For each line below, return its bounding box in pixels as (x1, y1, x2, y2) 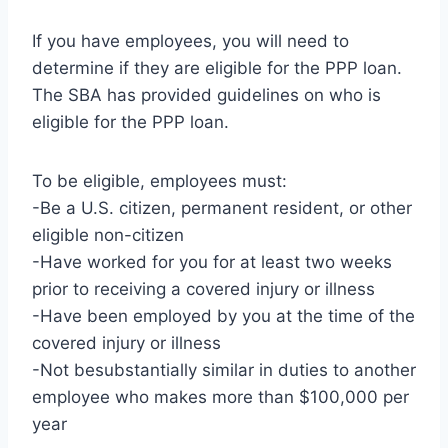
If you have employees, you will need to (32, 31, 349, 52)
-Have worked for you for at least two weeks (32, 252, 392, 273)
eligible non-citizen (32, 225, 184, 246)
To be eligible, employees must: (32, 171, 287, 192)
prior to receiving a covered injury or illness (32, 279, 375, 300)
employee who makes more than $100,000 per (32, 387, 409, 408)
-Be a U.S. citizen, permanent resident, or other (32, 198, 412, 219)
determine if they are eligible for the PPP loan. (32, 58, 402, 79)
